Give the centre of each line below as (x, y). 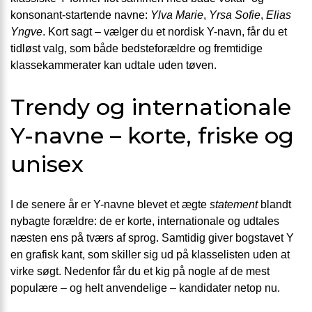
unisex (47, 164)
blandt (274, 205)
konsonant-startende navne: (80, 15)
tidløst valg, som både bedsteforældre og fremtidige (136, 49)
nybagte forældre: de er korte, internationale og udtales (145, 221)
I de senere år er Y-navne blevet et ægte (110, 205)
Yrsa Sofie (235, 15)
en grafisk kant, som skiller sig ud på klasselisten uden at (150, 255)
